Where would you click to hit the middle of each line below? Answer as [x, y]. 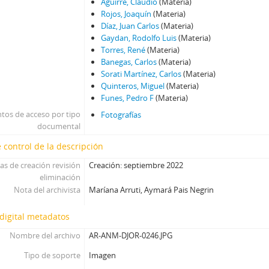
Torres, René [123, 50]
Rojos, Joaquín [126, 14]
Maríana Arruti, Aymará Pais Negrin [152, 189]
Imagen [103, 255]
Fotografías [121, 114]
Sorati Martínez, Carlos [141, 74]
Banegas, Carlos [129, 62]
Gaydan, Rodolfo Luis [139, 38]
